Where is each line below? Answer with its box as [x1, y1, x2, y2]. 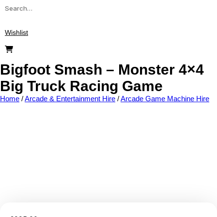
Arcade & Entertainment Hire [25, 94, 115, 103]
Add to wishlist [161, 150, 205, 157]
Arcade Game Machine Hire [121, 94, 209, 103]
